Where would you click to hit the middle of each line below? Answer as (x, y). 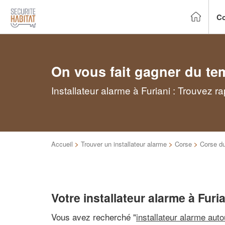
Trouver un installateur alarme (124, 144)
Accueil (62, 144)
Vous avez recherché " (94, 216)
